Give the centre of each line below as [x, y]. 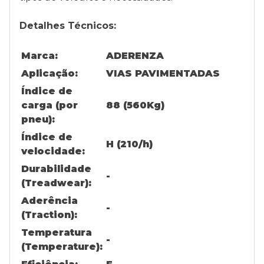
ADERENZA [135, 56]
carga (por [49, 105]
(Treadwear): [56, 183]
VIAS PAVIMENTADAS [163, 73]
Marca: [39, 56]
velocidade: [53, 151]
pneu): [38, 119]
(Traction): [49, 215]
